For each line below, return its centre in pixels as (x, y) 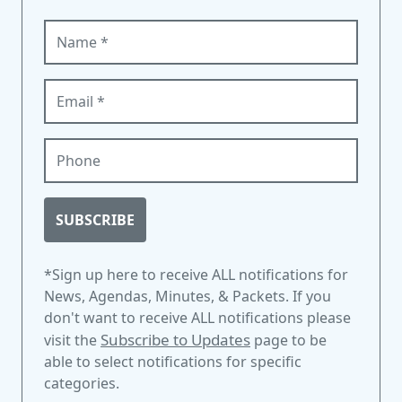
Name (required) (102, 31)
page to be (288, 341)
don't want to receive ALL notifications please (197, 318)
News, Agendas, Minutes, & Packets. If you (188, 297)
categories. (82, 384)
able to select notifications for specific (173, 362)
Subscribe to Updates (175, 340)
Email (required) (100, 90)
